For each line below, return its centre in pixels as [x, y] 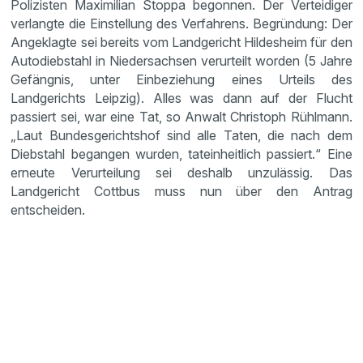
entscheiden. [50, 210]
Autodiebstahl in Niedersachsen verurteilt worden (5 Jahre [181, 61]
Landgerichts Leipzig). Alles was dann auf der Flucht [181, 98]
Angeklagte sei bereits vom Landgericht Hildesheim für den [181, 42]
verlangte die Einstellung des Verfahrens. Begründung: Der [181, 23]
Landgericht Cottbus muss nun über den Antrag [181, 191]
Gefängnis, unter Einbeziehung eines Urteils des [181, 79]
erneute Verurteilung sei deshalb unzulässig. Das [181, 173]
